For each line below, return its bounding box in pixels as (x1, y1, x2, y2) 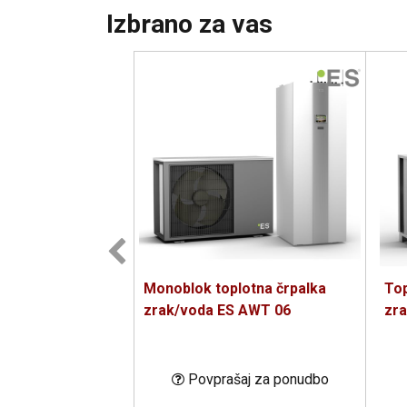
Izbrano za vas (106, 9, 273, 39)
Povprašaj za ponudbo (187, 371, 329, 388)
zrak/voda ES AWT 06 (144, 302, 291, 319)
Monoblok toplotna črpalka (144, 280, 326, 297)
